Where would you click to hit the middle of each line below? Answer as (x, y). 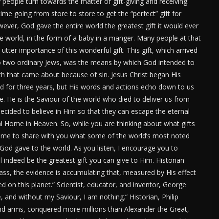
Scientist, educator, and (95, 185)
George (174, 185)
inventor (146, 185)
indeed (14, 160)
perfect (144, 13)
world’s (140, 136)
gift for (171, 13)
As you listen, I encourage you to (126, 148)
